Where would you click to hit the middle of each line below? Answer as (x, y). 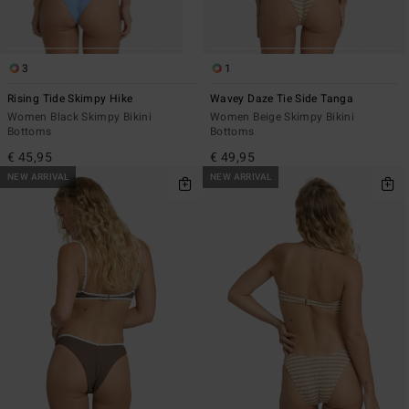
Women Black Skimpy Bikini (79, 116)
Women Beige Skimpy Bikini (282, 116)
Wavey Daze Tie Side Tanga (282, 98)
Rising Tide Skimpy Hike (70, 98)
